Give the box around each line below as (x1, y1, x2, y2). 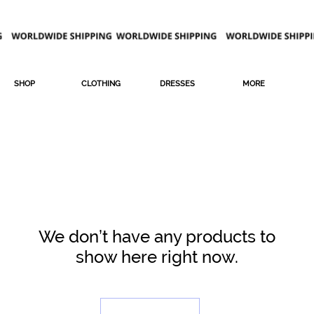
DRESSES (159, 79, 195, 88)
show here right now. (76, 247, 238, 268)
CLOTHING (81, 79, 121, 88)
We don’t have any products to (39, 226, 275, 247)
